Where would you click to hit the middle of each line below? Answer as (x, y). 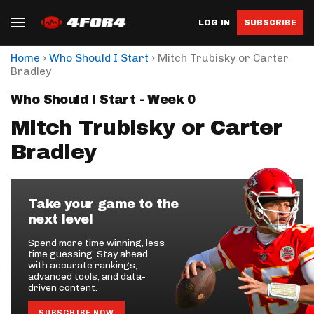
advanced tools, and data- (87, 277)
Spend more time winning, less (96, 243)
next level (61, 219)
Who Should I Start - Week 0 (103, 100)
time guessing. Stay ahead (88, 254)
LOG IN (214, 22)
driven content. (63, 288)
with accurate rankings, (83, 265)
